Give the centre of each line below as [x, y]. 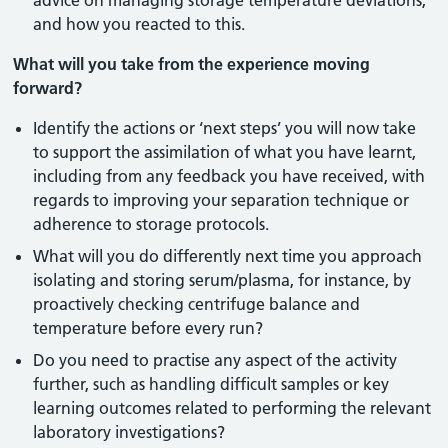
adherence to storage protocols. [151, 224]
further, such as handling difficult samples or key [211, 384]
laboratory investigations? [129, 432]
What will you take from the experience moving [192, 64]
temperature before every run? [148, 328]
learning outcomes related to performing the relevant [232, 408]
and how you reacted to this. [139, 24]
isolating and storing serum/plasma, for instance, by [222, 280]
